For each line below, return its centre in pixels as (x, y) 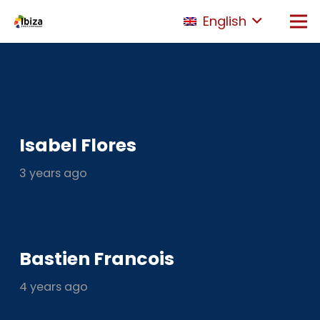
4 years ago (54, 287)
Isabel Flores (78, 146)
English (224, 21)
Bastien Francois (97, 259)
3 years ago (53, 174)
